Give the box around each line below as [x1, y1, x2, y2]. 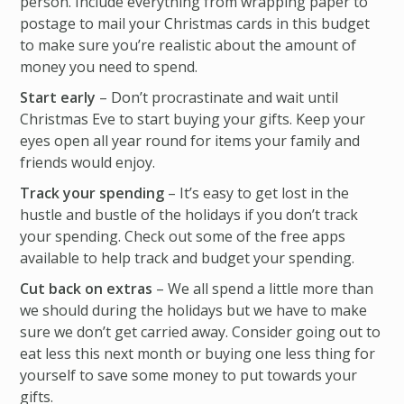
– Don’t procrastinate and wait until [95, 87, 338, 107]
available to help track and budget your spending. [19, 248, 354, 268]
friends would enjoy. [19, 152, 155, 172]
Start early [19, 87, 96, 107]
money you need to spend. [19, 57, 197, 77]
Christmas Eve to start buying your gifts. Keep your [19, 109, 365, 129]
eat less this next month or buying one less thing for [19, 344, 375, 363]
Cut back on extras [19, 279, 152, 298]
